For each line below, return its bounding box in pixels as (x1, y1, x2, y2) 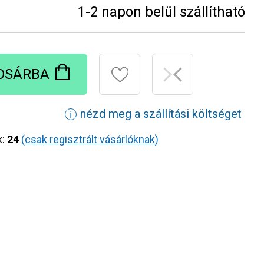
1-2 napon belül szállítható (78, 4, 245, 20)
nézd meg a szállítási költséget (80, 106, 242, 121)
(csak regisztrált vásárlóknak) (21, 133, 159, 146)
